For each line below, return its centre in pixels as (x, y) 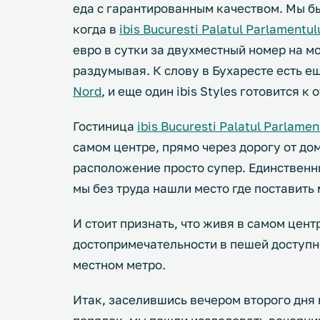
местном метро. (119, 265)
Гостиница (105, 126)
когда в (96, 29)
